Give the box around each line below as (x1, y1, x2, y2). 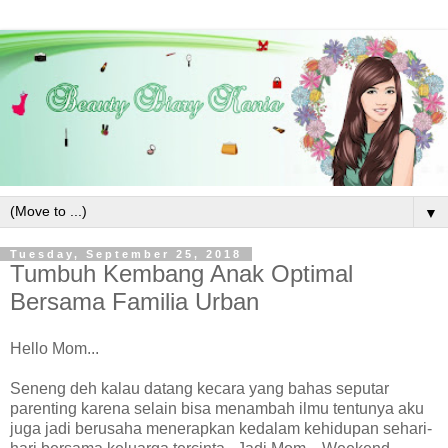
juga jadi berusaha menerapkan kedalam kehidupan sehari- (10, 420, 432, 438)
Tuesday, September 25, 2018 (10, 247, 242, 260)
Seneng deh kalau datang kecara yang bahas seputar (10, 380, 389, 398)
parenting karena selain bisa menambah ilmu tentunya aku (10, 400, 424, 418)
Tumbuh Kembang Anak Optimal (10, 259, 353, 287)
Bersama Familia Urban (10, 287, 259, 315)
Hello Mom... (10, 340, 99, 358)
